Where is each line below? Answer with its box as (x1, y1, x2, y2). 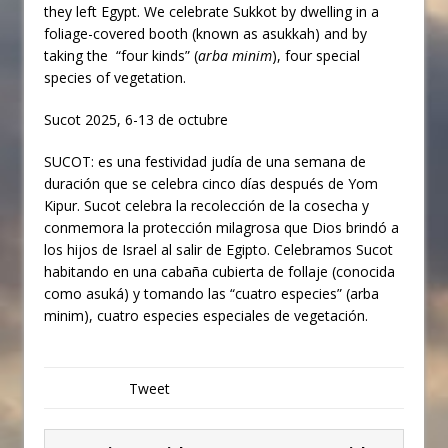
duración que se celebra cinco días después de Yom (44, 174, 378, 194)
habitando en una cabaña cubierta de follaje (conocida (44, 262, 395, 282)
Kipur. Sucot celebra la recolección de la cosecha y (44, 196, 369, 216)
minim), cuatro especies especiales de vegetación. (44, 306, 368, 326)
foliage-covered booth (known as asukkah (44, 24, 315, 44)
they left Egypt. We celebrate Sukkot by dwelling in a (44, 2, 379, 22)
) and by (315, 24, 367, 44)
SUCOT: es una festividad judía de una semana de (44, 152, 366, 172)
